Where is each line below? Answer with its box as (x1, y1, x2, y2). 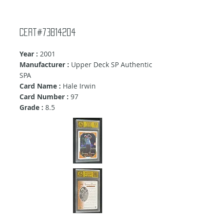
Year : (19, 49, 38, 59)
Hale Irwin (63, 81, 96, 91)
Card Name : (19, 81, 63, 91)
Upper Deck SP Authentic (69, 60, 152, 70)
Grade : (19, 103, 43, 112)
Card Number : (19, 92, 69, 102)
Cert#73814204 (19, 28, 76, 36)
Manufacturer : (19, 60, 69, 70)
